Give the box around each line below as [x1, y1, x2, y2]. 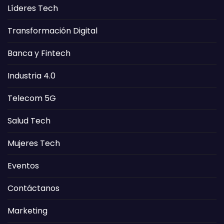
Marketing [7, 204, 47, 216]
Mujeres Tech [7, 137, 60, 149]
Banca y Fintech [7, 47, 70, 59]
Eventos [7, 159, 39, 171]
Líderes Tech [7, 2, 58, 14]
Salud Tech [7, 114, 50, 126]
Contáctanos [7, 182, 59, 194]
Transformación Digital [7, 24, 97, 36]
